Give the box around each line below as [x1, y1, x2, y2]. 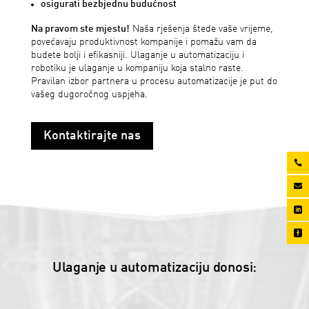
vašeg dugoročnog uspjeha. [30, 89, 148, 99]
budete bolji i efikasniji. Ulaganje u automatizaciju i [30, 50, 244, 60]
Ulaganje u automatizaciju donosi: [52, 261, 257, 276]
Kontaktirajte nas [43, 129, 141, 142]
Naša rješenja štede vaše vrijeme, [129, 23, 273, 34]
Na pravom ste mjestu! [30, 23, 130, 34]
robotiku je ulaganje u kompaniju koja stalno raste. [30, 63, 243, 73]
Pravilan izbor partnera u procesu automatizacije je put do [30, 76, 277, 86]
